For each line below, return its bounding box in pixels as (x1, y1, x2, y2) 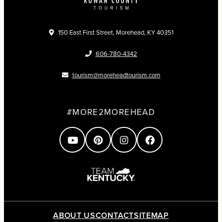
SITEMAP (134, 210, 169, 221)
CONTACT (95, 210, 134, 221)
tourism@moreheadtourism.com (72, 70, 161, 80)
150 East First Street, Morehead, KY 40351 (57, 28, 173, 37)
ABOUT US (53, 210, 96, 221)
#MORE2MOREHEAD (66, 106, 156, 118)
